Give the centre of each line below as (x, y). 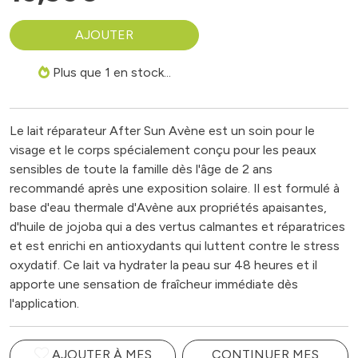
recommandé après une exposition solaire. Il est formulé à (175, 188)
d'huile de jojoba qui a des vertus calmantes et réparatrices (177, 227)
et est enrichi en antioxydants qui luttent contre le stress (175, 246)
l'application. (44, 303)
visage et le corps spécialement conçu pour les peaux (163, 150)
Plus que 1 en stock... (110, 72)
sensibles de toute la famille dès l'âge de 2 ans (141, 169)
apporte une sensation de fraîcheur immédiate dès (154, 284)
